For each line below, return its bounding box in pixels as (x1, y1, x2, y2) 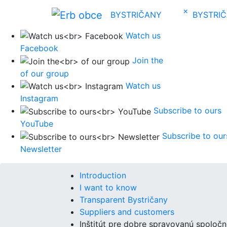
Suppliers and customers (80, 206, 174, 217)
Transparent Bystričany (80, 194, 168, 205)
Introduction (80, 170, 126, 180)
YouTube (20, 119, 53, 129)
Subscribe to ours (154, 105, 221, 116)
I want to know (80, 182, 137, 193)
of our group (20, 68, 69, 79)
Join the (132, 55, 163, 66)
